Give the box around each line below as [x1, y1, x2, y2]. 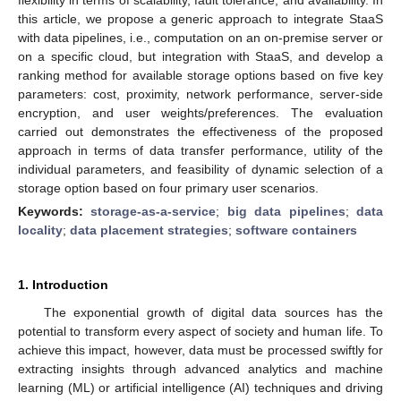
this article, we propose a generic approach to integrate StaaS [18, 11, 383, 26]
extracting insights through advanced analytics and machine [18, 361, 383, 376]
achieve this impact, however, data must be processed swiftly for [18, 342, 383, 357]
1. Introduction [18, 277, 108, 292]
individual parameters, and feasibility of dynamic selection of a [18, 161, 383, 176]
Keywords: [18, 203, 91, 218]
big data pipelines [226, 203, 346, 218]
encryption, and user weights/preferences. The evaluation [18, 105, 383, 120]
